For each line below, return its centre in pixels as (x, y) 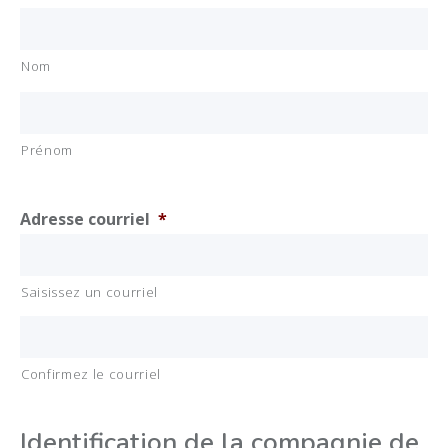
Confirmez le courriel (91, 373)
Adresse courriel (85, 218)
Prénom (47, 149)
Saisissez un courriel (89, 291)
